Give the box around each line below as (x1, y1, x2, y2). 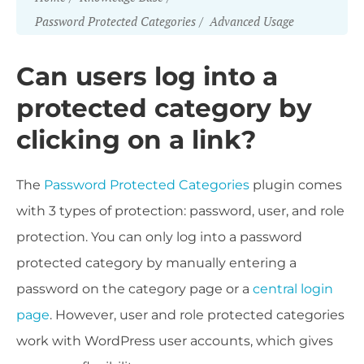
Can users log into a (16, 61, 278, 92)
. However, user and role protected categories (50, 307, 344, 323)
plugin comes (249, 177, 342, 193)
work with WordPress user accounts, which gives (16, 333, 333, 349)
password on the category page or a (16, 281, 253, 297)
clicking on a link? (16, 124, 256, 155)
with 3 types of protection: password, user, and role (16, 203, 344, 219)
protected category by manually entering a (16, 255, 297, 271)
